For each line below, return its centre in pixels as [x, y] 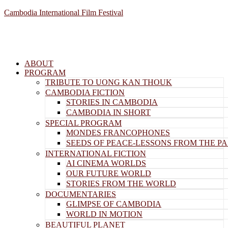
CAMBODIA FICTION [85, 92]
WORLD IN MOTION [104, 214]
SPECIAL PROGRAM [83, 123]
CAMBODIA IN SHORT [108, 112]
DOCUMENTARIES [81, 194]
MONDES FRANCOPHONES [118, 133]
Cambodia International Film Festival [64, 12]
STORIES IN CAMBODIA [112, 102]
